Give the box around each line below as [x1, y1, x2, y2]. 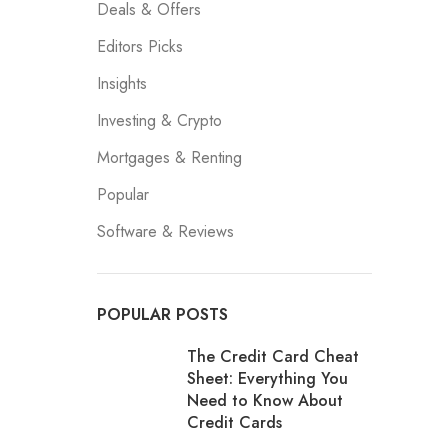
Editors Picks [96, 35, 183, 58]
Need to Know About [186, 389, 343, 412]
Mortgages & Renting [96, 146, 242, 169]
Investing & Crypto [96, 109, 222, 132]
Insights [96, 72, 147, 95]
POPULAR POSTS [96, 303, 228, 326]
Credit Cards [186, 411, 282, 434]
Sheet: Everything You [186, 367, 348, 390]
